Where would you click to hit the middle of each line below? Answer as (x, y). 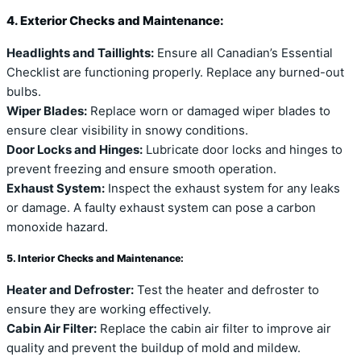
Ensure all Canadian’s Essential (243, 53)
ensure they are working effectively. (109, 310)
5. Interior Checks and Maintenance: (95, 259)
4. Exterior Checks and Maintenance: (115, 21)
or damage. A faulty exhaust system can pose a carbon (161, 207)
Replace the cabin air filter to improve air (214, 329)
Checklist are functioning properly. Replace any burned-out (175, 72)
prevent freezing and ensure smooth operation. (141, 169)
